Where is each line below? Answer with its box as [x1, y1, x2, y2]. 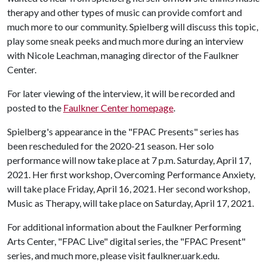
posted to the [7, 102, 63, 113]
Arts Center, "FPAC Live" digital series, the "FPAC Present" [7, 235, 246, 247]
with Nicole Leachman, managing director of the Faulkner [7, 49, 239, 61]
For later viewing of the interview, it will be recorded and [7, 88, 235, 99]
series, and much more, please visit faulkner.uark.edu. [7, 250, 219, 261]
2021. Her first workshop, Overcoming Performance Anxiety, [7, 169, 255, 180]
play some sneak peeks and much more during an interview [7, 35, 243, 46]
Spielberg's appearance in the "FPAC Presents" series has [7, 126, 239, 137]
